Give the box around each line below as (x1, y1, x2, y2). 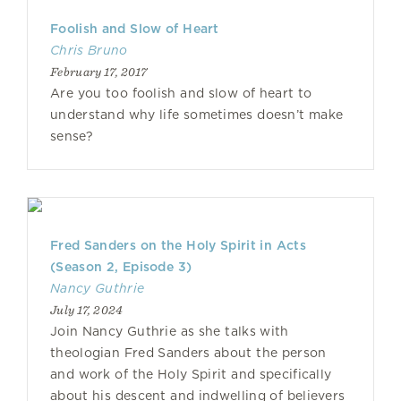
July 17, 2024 (50, 303, 124, 317)
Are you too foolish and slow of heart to (50, 86, 312, 100)
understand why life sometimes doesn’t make (50, 107, 344, 122)
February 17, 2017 (50, 64, 148, 79)
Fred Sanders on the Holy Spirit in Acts (50, 238, 306, 252)
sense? (50, 129, 93, 143)
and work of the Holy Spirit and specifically (50, 367, 332, 381)
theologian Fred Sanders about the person (50, 346, 327, 360)
